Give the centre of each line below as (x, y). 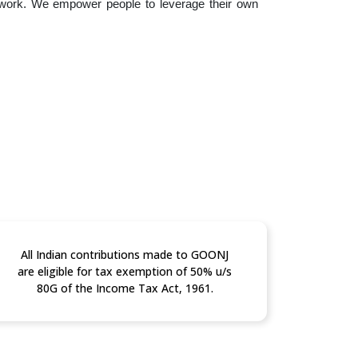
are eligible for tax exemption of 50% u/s (125, 271)
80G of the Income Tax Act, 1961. (125, 288)
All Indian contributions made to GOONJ (125, 254)
